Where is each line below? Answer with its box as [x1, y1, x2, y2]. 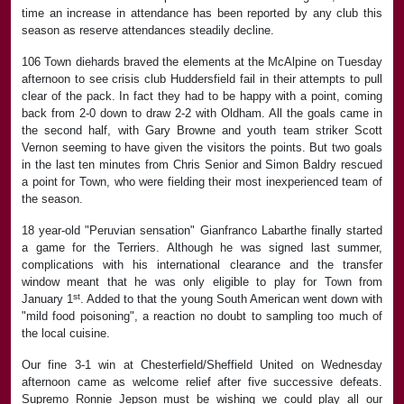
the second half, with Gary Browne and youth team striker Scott [22, 124, 382, 138]
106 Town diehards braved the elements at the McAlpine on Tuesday [22, 55, 382, 69]
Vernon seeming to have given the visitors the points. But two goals [22, 141, 382, 155]
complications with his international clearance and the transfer [22, 258, 382, 272]
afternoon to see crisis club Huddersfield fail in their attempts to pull [22, 72, 382, 87]
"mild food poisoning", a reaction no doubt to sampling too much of [22, 309, 382, 324]
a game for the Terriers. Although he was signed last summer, [22, 241, 382, 255]
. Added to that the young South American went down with [80, 292, 383, 307]
